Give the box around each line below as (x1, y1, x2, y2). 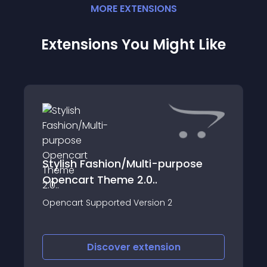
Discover (86, 240, 133, 254)
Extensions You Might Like (41, 35, 226, 54)
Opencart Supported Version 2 (42, 197, 172, 209)
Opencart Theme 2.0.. (42, 172, 157, 187)
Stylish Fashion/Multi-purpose (42, 156, 203, 171)
